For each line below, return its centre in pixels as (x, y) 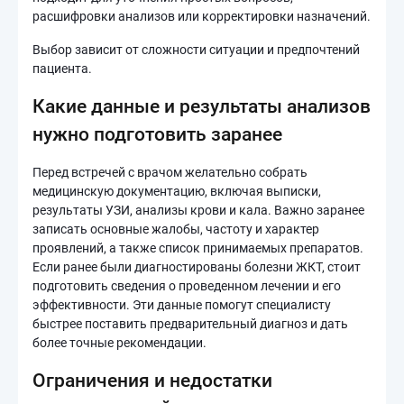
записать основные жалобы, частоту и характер (176, 229)
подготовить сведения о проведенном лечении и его (187, 286)
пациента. (62, 69)
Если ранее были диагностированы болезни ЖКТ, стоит (197, 267)
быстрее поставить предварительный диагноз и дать (190, 324)
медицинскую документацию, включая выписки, (177, 191)
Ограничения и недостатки (152, 381)
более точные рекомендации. (119, 343)
